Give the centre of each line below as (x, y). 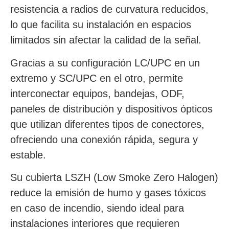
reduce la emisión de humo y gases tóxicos (108, 192)
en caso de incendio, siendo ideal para (97, 208)
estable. (28, 155)
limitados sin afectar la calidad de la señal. (106, 40)
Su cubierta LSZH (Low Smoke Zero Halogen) (114, 177)
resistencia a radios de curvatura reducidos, (109, 9)
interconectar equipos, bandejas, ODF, (97, 93)
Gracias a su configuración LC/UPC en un (105, 63)
